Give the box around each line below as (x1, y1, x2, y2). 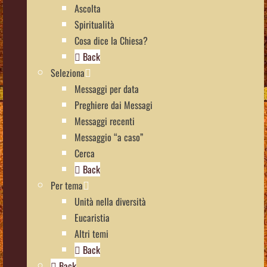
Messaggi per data (74, 81, 139, 96)
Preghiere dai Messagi (74, 97, 153, 112)
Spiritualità (74, 17, 114, 32)
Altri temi (74, 226, 108, 241)
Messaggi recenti (74, 113, 135, 128)
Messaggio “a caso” (74, 129, 143, 144)
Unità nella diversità (74, 194, 146, 209)
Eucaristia (74, 210, 110, 225)
